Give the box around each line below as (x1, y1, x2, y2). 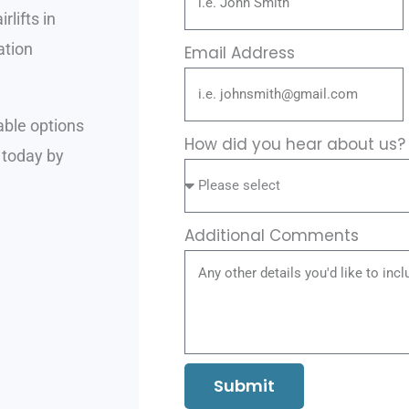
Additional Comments (184, 225, 359, 247)
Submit (214, 374, 275, 398)
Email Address (184, 42, 295, 65)
